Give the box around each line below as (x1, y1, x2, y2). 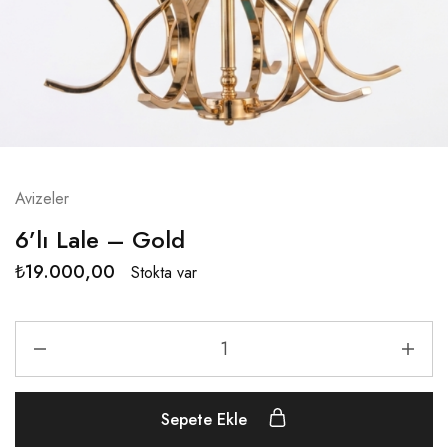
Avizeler (15, 187, 69, 211)
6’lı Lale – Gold (15, 222, 185, 258)
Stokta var (131, 260, 197, 284)
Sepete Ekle (161, 408, 252, 432)
